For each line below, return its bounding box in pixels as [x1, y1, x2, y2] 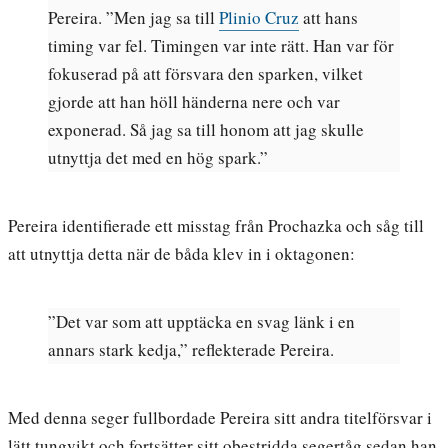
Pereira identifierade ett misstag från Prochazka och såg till [8, 214, 424, 238]
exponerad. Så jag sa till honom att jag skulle [48, 118, 364, 142]
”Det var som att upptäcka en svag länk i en [48, 310, 355, 334]
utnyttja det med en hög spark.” [48, 146, 268, 170]
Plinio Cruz [219, 6, 299, 30]
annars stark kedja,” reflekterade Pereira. [48, 338, 334, 362]
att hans [299, 6, 358, 30]
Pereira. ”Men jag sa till [48, 6, 219, 30]
